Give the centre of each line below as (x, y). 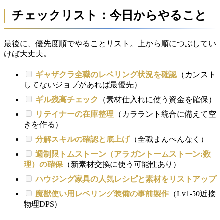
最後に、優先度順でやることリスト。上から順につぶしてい (110, 43)
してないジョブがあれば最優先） (82, 84)
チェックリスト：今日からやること (109, 15)
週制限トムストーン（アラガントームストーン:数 (123, 154)
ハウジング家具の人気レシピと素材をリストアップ (126, 179)
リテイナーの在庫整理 (75, 114)
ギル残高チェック (67, 99)
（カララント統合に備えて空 (165, 114)
